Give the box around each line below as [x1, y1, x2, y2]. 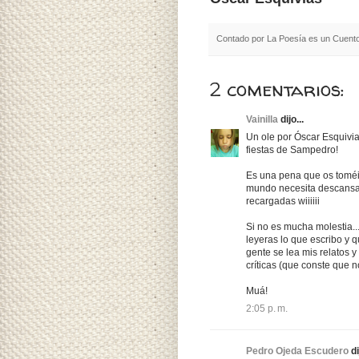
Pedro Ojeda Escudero [246, 345, 349, 357]
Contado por [216, 33, 267, 43]
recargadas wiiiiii [246, 196, 320, 208]
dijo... [278, 114, 304, 126]
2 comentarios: [210, 76, 345, 103]
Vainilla [246, 114, 278, 126]
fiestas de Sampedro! [246, 144, 338, 156]
